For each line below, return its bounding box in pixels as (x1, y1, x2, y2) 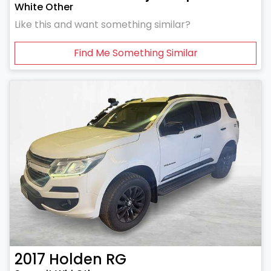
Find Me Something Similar (73, 45, 198, 60)
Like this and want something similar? (15, 17, 191, 31)
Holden (49, 249, 102, 270)
